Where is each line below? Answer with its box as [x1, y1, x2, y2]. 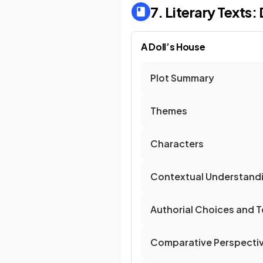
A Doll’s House [141, 41, 205, 53]
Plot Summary [150, 72, 214, 84]
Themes [150, 104, 187, 117]
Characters [150, 137, 204, 150]
